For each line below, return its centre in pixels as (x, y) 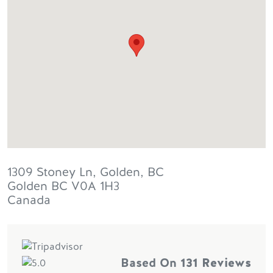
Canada (29, 200)
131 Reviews (216, 263)
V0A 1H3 (95, 186)
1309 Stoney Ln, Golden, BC (86, 172)
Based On (151, 263)
